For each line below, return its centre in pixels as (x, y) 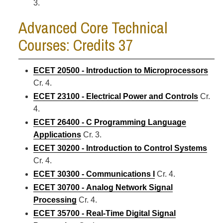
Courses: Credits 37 (76, 45)
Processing (55, 200)
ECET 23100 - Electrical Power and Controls (116, 96)
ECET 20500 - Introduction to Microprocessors (121, 70)
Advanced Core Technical (93, 28)
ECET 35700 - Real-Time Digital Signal (105, 213)
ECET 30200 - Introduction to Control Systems (120, 148)
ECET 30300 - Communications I (94, 174)
